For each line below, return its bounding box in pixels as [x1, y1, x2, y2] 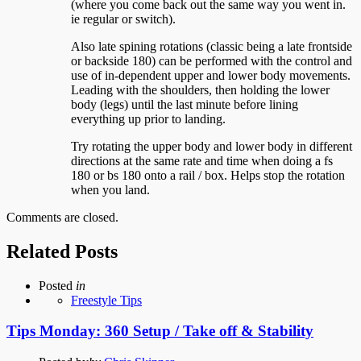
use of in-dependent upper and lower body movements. [71, 68, 351, 82]
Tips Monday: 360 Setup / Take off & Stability [6, 322, 313, 340]
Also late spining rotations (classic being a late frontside [71, 39, 352, 53]
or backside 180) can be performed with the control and [71, 53, 352, 68]
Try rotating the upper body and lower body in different [71, 139, 352, 153]
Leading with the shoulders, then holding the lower [71, 82, 330, 97]
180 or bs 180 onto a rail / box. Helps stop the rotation [71, 168, 345, 182]
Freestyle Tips [71, 293, 142, 307]
